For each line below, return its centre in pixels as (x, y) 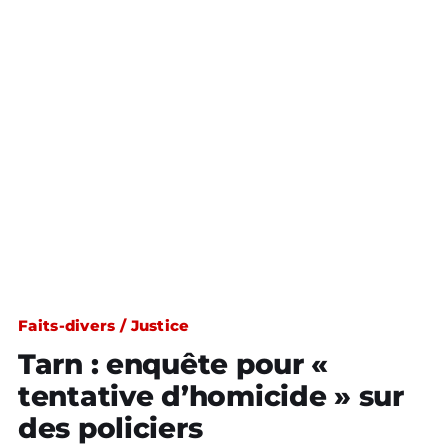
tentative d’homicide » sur (211, 396)
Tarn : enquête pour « (173, 364)
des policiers (110, 428)
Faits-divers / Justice (104, 325)
